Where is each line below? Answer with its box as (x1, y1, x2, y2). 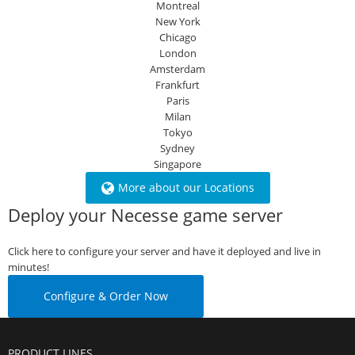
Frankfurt (155, 78, 200, 92)
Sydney (160, 141, 195, 155)
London (158, 46, 197, 60)
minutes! (8, 260, 49, 274)
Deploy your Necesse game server (8, 203, 283, 227)
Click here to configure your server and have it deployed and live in (8, 244, 321, 258)
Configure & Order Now (44, 288, 168, 303)
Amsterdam (150, 62, 205, 76)
